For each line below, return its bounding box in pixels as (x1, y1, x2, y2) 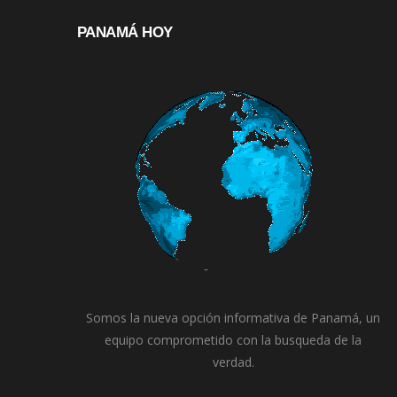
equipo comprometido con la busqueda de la (105, 331, 362, 349)
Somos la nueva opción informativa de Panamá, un (86, 309, 381, 327)
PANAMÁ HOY (77, 24, 173, 42)
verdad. (212, 354, 254, 371)
